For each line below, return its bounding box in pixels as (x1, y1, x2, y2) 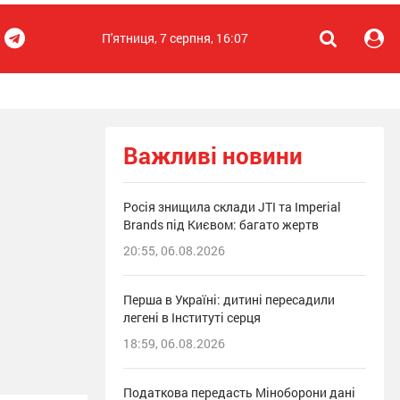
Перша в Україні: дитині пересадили (123, 291, 335, 308)
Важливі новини (123, 140, 303, 171)
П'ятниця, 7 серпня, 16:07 (102, 29, 248, 46)
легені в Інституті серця (123, 309, 261, 326)
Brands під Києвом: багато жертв (123, 216, 319, 233)
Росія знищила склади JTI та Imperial (123, 198, 341, 215)
